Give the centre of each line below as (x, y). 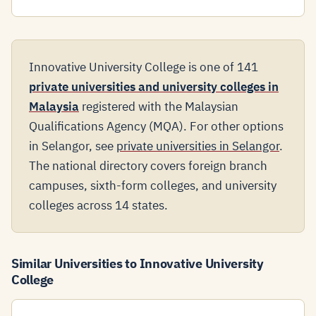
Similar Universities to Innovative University (138, 263)
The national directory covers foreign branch (148, 166)
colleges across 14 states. (98, 205)
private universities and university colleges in (154, 87)
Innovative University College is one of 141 (144, 67)
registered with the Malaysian (159, 107)
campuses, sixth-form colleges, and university (153, 186)
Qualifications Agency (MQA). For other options (156, 126)
